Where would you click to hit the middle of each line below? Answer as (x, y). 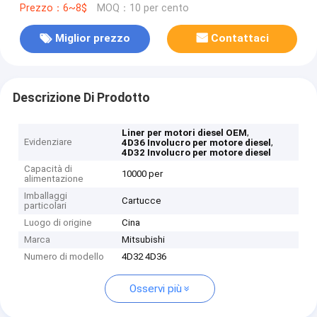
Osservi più (155, 289)
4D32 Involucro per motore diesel (197, 153)
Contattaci (240, 39)
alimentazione (54, 179)
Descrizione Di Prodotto (81, 97)
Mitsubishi (144, 240)
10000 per (143, 174)
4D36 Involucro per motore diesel (197, 143)
